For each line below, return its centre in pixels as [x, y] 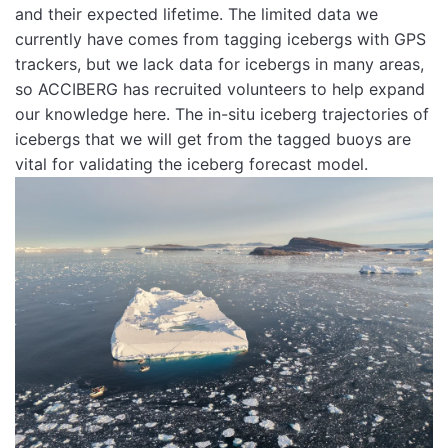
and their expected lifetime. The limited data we [196, 14]
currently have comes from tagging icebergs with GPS [220, 39]
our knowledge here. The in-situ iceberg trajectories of [222, 114]
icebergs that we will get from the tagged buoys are [213, 139]
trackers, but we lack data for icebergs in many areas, [219, 64]
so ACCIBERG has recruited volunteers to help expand [220, 89]
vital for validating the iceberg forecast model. [191, 164]
